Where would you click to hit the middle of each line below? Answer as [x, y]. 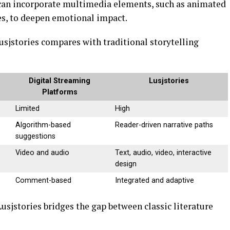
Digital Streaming [60, 81]
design [126, 164]
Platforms [60, 92]
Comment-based [44, 181]
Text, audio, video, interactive [164, 153]
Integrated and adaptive [155, 181]
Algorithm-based [43, 125]
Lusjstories [169, 81]
